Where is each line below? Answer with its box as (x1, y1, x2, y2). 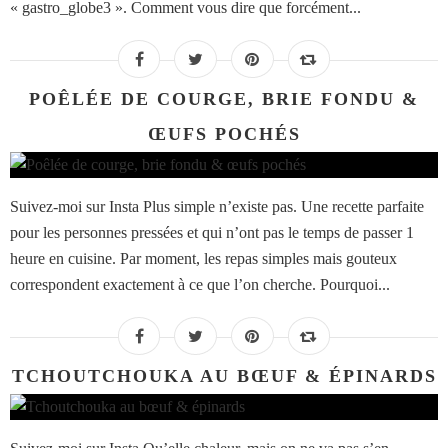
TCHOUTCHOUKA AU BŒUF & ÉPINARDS (11, 366, 437, 387)
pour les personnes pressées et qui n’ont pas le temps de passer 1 (10, 224, 414, 242)
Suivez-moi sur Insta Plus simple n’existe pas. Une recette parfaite (10, 198, 424, 216)
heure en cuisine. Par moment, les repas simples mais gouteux (10, 250, 397, 268)
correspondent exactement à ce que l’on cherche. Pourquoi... (10, 276, 390, 294)
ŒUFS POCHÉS (147, 124, 301, 145)
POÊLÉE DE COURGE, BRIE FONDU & (29, 89, 419, 110)
